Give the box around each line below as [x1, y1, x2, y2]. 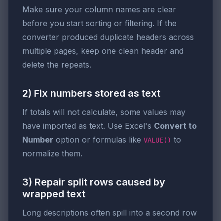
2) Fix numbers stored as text [22, 87, 160, 100]
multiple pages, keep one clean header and [22, 46, 184, 56]
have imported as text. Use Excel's [22, 121, 154, 131]
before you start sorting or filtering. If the [22, 18, 177, 29]
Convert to [154, 121, 197, 131]
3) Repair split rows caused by [22, 176, 165, 188]
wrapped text [22, 188, 85, 200]
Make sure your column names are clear [22, 4, 176, 15]
